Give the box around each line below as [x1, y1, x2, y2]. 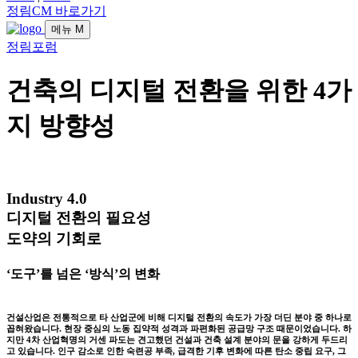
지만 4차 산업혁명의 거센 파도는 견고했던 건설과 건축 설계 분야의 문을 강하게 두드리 [6, 335, 348, 345]
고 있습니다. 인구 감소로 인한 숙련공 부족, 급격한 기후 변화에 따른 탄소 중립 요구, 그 [6, 346, 346, 356]
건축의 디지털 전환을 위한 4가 [6, 75, 352, 105]
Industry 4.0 [6, 190, 87, 208]
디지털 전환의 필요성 [6, 209, 151, 227]
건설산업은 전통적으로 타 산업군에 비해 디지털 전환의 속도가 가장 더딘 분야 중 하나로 [6, 312, 352, 323]
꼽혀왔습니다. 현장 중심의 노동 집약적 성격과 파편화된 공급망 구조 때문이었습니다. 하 [6, 324, 352, 334]
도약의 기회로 [6, 230, 101, 248]
